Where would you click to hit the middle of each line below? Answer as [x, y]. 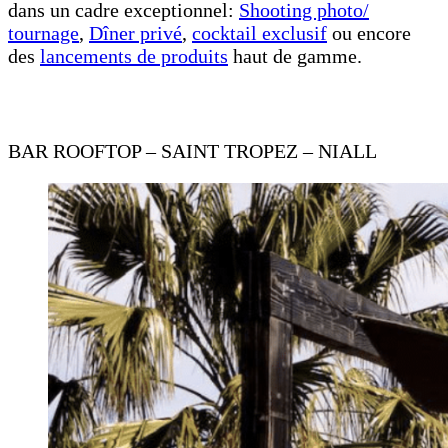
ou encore [369, 32]
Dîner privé [135, 32]
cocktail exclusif [259, 32]
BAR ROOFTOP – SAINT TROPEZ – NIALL [192, 150]
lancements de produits [134, 55]
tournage [43, 32]
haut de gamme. [295, 55]
